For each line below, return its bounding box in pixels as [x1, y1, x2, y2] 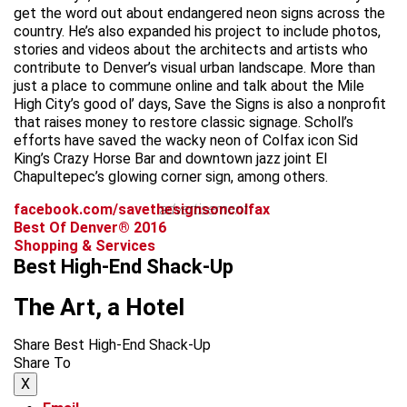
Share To [14, 353, 71, 372]
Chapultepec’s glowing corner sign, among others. [14, 167, 328, 185]
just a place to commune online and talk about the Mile [14, 76, 364, 94]
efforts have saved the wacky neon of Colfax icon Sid [14, 131, 358, 149]
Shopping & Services [14, 236, 155, 254]
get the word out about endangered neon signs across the [14, 4, 385, 22]
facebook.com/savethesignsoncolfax [14, 200, 270, 218]
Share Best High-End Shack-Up [14, 335, 211, 353]
